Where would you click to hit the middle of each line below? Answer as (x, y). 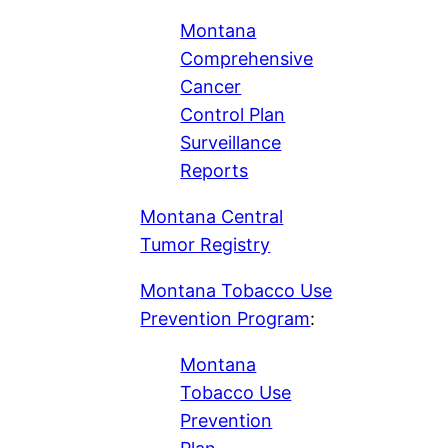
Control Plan (233, 114)
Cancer (211, 86)
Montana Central (212, 216)
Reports (214, 170)
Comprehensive (247, 58)
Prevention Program (225, 318)
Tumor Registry (205, 244)
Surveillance (231, 142)
